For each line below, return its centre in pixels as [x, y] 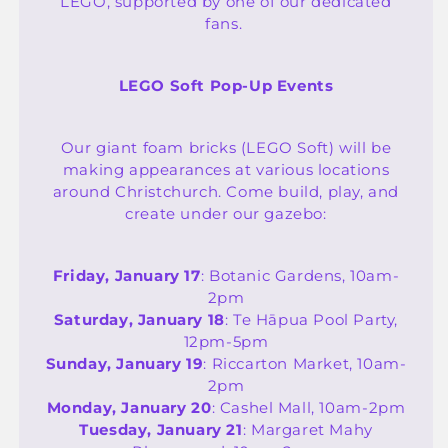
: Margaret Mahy [307, 429]
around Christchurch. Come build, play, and [226, 191]
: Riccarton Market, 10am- [305, 363]
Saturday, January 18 [139, 319]
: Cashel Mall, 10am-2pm [308, 407]
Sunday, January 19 [124, 363]
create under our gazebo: [226, 213]
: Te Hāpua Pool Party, [311, 319]
